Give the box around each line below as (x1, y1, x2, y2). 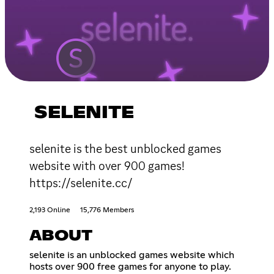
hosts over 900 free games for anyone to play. (29, 261, 231, 272)
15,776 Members (80, 206, 134, 214)
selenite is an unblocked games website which (29, 250, 234, 260)
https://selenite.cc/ (29, 174, 133, 191)
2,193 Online (29, 206, 70, 214)
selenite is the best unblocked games (29, 140, 221, 157)
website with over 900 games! (29, 157, 185, 174)
